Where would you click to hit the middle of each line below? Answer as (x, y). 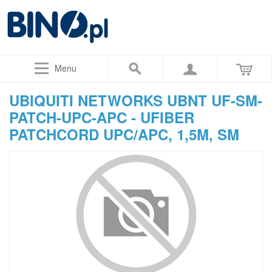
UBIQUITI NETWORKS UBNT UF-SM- (136, 100)
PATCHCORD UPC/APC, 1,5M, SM (124, 134)
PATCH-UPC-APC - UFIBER (102, 117)
